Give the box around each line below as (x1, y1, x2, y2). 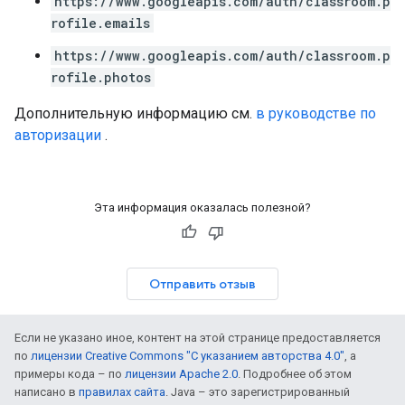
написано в (14, 385, 79, 399)
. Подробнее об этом (238, 367, 352, 381)
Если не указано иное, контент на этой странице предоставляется (14, 331, 381, 344)
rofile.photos (51, 69, 151, 86)
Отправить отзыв (149, 276, 256, 292)
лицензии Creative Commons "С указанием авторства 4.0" (31, 349, 344, 363)
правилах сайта (79, 385, 165, 399)
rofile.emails (51, 14, 150, 32)
